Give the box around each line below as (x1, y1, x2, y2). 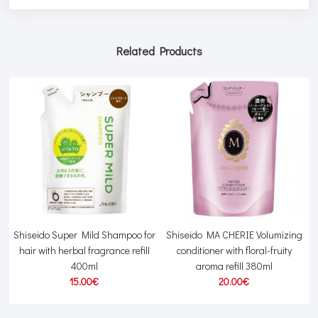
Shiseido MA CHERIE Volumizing (165, 228, 302, 242)
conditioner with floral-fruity (176, 243, 292, 258)
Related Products (116, 43, 202, 59)
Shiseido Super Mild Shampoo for (13, 228, 155, 242)
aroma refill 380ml (195, 259, 273, 273)
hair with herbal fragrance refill (18, 243, 150, 258)
